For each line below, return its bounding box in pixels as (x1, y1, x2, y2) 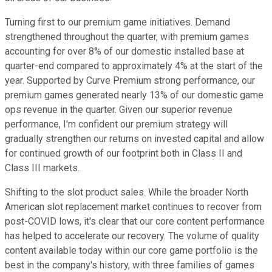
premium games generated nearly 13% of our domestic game (5, 89, 263, 101)
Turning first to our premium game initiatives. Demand (5, 16, 230, 29)
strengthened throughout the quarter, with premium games (5, 31, 249, 43)
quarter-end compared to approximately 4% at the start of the (5, 60, 263, 72)
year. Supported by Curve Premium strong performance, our (5, 75, 255, 87)
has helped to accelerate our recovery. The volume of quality (5, 230, 259, 242)
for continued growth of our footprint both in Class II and (5, 148, 242, 160)
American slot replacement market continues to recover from (5, 201, 262, 213)
